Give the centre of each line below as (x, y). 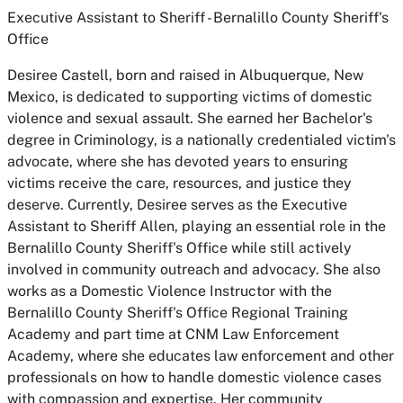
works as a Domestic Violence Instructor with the (170, 291)
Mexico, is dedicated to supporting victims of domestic (190, 97)
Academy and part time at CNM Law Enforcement (173, 334)
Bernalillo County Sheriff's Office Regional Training (178, 313)
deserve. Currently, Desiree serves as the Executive (177, 205)
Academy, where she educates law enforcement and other (201, 356)
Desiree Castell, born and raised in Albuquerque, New (185, 75)
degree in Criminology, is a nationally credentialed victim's (201, 140)
